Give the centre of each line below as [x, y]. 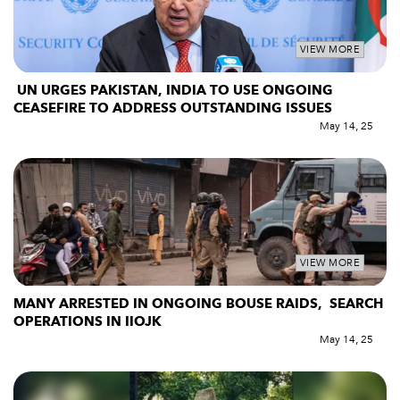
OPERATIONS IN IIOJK [87, 322]
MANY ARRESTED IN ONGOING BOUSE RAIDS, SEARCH [198, 304]
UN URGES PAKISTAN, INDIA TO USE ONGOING [173, 90]
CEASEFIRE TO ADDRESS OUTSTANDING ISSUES [175, 108]
